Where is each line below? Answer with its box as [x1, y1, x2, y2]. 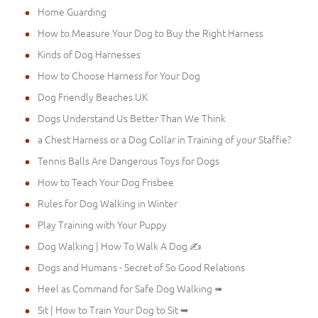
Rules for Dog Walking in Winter [38, 195, 177, 210]
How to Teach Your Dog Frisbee [38, 174, 174, 189]
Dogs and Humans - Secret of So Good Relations [38, 259, 245, 274]
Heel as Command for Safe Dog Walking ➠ [38, 280, 223, 295]
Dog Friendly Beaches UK [38, 89, 148, 104]
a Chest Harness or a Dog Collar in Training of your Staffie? [38, 131, 291, 146]
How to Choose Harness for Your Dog [38, 67, 200, 82]
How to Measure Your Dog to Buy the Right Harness [38, 25, 263, 40]
